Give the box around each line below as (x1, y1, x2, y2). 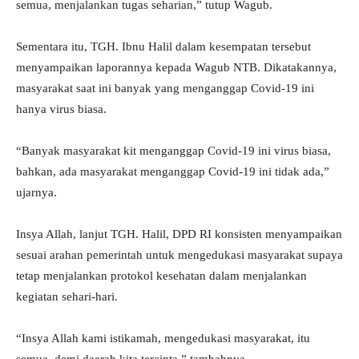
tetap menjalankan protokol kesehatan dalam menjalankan (16, 269, 307, 283)
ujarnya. (16, 186, 57, 200)
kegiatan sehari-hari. (16, 290, 118, 304)
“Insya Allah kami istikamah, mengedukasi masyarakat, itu (16, 332, 310, 345)
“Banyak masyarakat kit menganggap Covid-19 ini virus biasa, (16, 144, 331, 158)
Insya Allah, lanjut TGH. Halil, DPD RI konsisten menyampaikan (16, 228, 342, 241)
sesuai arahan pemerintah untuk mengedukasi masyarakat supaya (16, 248, 343, 262)
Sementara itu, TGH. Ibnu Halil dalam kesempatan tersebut (16, 40, 311, 54)
